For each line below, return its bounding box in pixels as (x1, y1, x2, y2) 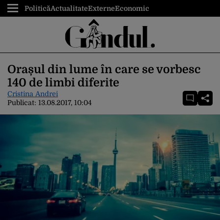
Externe (88, 4, 115, 12)
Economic (115, 4, 149, 12)
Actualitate (51, 4, 88, 12)
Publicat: (7, 99, 38, 107)
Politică (25, 4, 51, 12)
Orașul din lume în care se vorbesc (7, 63, 201, 76)
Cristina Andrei (7, 90, 58, 98)
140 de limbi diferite (7, 76, 119, 89)
